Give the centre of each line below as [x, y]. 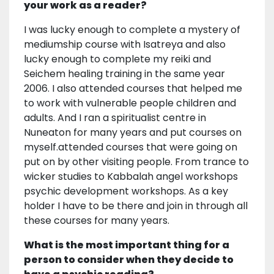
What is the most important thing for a [127, 245]
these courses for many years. [97, 220]
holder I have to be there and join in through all [136, 206]
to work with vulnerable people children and [130, 103]
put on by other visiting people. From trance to [136, 161]
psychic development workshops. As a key [126, 191]
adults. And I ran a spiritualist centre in [115, 117]
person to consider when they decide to [129, 259]
